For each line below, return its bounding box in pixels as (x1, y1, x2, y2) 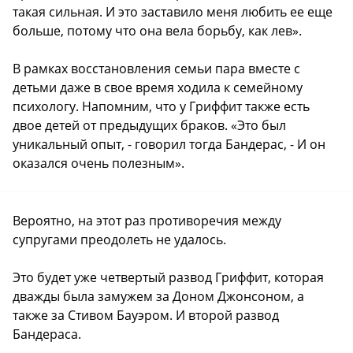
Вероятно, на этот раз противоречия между (13, 212, 281, 230)
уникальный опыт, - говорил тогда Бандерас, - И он (13, 136, 325, 154)
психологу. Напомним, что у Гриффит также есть (13, 98, 310, 116)
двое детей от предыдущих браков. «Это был (13, 117, 286, 135)
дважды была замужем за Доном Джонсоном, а (13, 288, 304, 306)
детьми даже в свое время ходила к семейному (13, 79, 303, 97)
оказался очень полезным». (13, 154, 184, 173)
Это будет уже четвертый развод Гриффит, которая (13, 269, 324, 287)
